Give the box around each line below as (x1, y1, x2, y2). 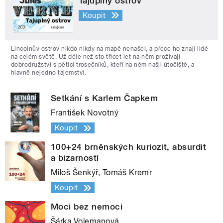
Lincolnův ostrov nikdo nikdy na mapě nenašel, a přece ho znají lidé (11, 45, 209, 53)
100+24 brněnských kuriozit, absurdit (51, 142, 207, 152)
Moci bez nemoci (51, 202, 123, 212)
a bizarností (51, 153, 99, 163)
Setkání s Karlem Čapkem (51, 93, 158, 104)
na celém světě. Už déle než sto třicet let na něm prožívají (11, 53, 181, 61)
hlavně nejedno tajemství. (11, 69, 86, 77)
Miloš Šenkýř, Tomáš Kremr (51, 168, 152, 178)
